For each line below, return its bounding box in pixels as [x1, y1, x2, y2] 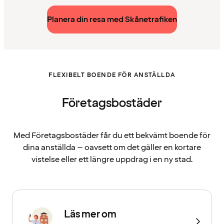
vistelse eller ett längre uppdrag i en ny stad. [31, 154, 193, 165]
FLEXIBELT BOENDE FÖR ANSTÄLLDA [48, 71, 175, 80]
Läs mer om [64, 207, 116, 222]
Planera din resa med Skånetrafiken [47, 14, 177, 25]
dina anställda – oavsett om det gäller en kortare [23, 142, 201, 153]
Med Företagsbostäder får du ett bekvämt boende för [13, 130, 210, 141]
